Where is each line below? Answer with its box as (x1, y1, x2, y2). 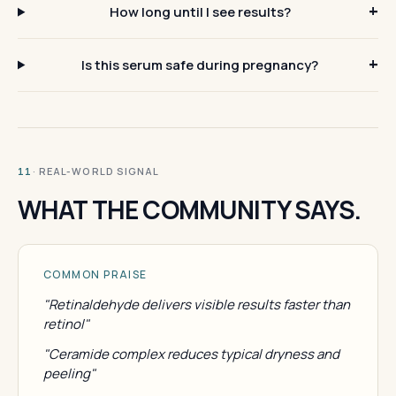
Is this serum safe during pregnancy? (81, 55, 319, 74)
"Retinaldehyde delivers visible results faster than (43, 294, 350, 314)
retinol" (43, 314, 89, 333)
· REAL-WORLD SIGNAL (32, 164, 160, 178)
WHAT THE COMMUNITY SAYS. (18, 192, 361, 226)
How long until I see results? (109, 2, 291, 21)
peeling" (43, 363, 95, 383)
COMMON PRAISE (43, 266, 148, 282)
